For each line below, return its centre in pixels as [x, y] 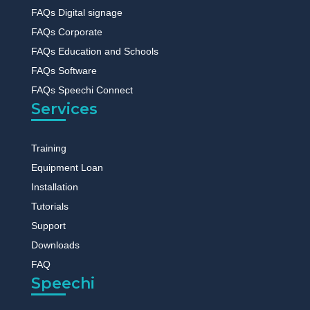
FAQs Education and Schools [94, 51]
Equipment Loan [67, 167]
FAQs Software [64, 70]
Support [48, 225]
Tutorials [49, 206]
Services [64, 109]
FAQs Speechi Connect [82, 90]
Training [48, 148]
